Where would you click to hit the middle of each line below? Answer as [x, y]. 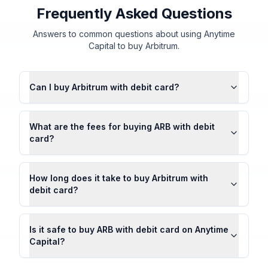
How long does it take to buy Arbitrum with [119, 178]
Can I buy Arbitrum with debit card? [104, 87]
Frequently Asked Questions [134, 13]
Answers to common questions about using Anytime [134, 34]
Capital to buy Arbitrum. [134, 46]
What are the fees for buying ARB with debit [122, 127]
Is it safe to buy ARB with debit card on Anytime [129, 229]
